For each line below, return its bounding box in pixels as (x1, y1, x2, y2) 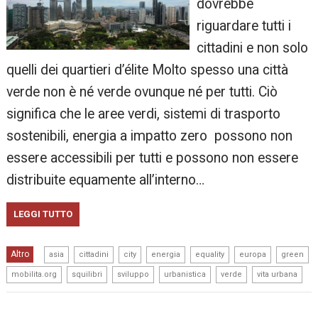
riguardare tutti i (196, 17, 291, 34)
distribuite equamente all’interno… (6, 171, 205, 188)
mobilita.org (11, 269, 57, 279)
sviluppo (117, 269, 150, 279)
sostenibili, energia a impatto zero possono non (6, 127, 293, 144)
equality (195, 249, 225, 259)
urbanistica (164, 269, 207, 279)
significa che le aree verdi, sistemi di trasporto (6, 105, 281, 122)
